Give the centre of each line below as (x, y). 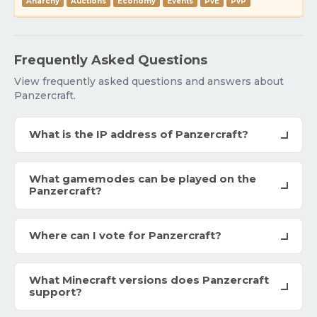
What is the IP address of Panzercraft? (139, 135)
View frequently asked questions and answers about (149, 82)
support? (56, 293)
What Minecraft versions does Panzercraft (149, 281)
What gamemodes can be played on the (143, 179)
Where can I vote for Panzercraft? (125, 236)
